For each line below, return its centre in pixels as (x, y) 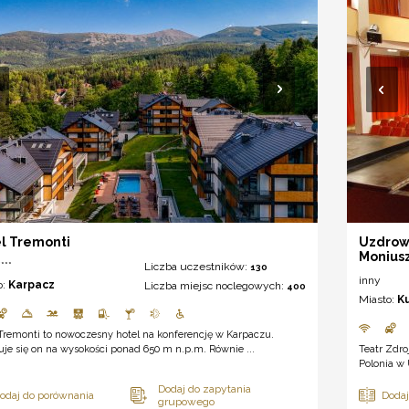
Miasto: (378, 300)
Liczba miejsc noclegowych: (216, 286)
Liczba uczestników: (198, 267)
